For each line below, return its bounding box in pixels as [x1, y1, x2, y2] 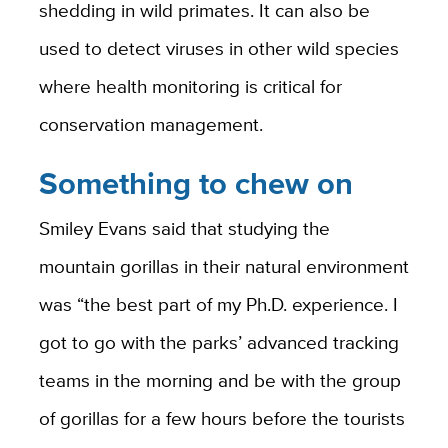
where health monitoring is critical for [38, 71, 342, 100]
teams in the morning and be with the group [38, 366, 401, 395]
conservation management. [38, 109, 263, 138]
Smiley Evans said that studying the [38, 214, 330, 243]
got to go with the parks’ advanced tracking [38, 328, 399, 357]
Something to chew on [38, 160, 353, 206]
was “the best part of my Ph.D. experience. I [38, 290, 398, 319]
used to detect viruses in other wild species [38, 33, 399, 62]
